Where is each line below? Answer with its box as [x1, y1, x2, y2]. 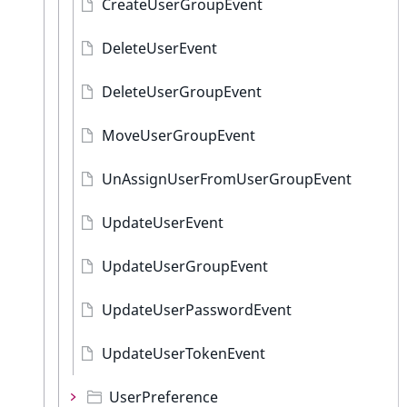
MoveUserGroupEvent [102, 125, 255, 145]
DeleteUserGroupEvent [102, 82, 262, 102]
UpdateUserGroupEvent [102, 256, 268, 276]
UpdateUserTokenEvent [102, 343, 265, 363]
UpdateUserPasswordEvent [102, 300, 292, 320]
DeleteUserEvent [102, 38, 217, 58]
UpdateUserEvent [102, 213, 223, 233]
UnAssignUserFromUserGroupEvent [102, 169, 352, 189]
